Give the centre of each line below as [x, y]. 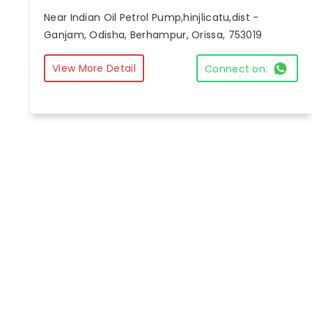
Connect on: [236, 69]
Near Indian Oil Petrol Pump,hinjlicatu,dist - [151, 18]
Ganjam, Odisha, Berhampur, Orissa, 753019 [153, 35]
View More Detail [94, 68]
